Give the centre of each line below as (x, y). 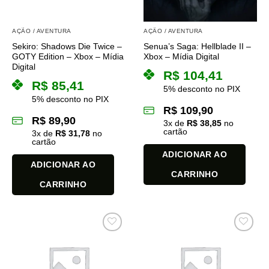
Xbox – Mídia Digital (181, 56)
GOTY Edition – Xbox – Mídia (68, 56)
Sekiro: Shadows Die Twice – (67, 46)
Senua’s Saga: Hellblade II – (197, 46)
